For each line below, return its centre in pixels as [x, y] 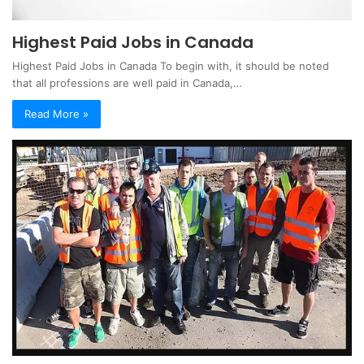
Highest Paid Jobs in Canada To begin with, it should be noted [171, 66]
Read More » [56, 114]
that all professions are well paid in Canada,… [127, 83]
